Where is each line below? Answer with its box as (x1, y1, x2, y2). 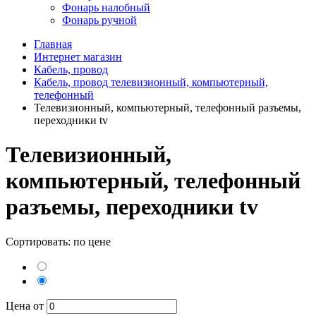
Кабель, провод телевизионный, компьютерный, (34, 76, 268, 88)
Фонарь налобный (62, 1, 150, 13)
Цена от (6, 299, 47, 312)
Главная (34, 38, 72, 50)
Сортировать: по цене (6, 235, 111, 248)
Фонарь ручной (62, 14, 137, 26)
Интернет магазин (34, 51, 122, 63)
